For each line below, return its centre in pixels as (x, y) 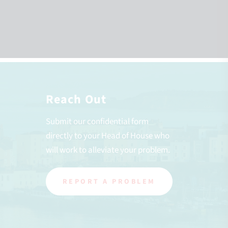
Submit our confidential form (97, 122)
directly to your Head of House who (107, 136)
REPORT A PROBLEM (109, 182)
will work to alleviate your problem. (108, 150)
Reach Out (76, 99)
